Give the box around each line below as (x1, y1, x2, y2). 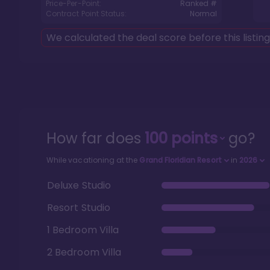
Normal (189, 8, 217, 19)
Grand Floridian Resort (139, 155, 222, 165)
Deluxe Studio (47, 178, 111, 192)
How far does (46, 128, 145, 148)
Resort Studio (47, 200, 110, 215)
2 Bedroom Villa (47, 245, 122, 259)
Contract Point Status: (46, 8, 127, 19)
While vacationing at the (46, 155, 140, 165)
